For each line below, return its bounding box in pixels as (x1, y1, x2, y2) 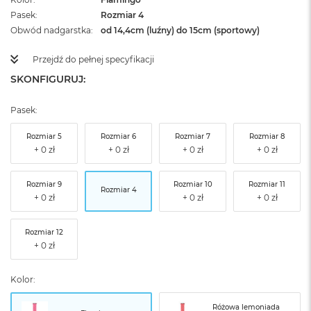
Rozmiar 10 (173, 179, 212, 189)
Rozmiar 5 (26, 131, 62, 141)
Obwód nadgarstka (10, 25, 91, 35)
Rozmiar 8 (249, 131, 285, 141)
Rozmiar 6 (101, 131, 136, 141)
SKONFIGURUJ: (10, 73, 85, 85)
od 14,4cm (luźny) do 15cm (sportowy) (101, 25, 260, 35)
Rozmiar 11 (249, 179, 285, 189)
